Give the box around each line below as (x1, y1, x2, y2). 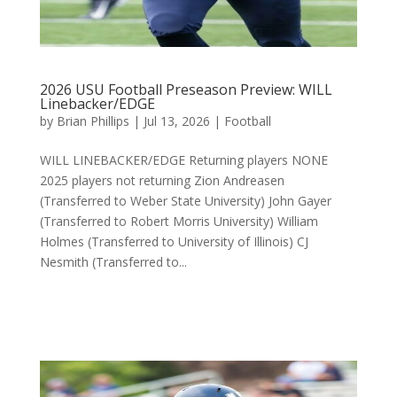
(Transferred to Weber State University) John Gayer (39, 192, 331, 209)
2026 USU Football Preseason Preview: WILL (39, 80, 332, 99)
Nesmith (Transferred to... (39, 253, 187, 270)
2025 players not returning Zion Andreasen (39, 172, 284, 189)
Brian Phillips (56, 113, 129, 129)
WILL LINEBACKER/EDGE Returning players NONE (39, 152, 335, 168)
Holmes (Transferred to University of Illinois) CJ (39, 233, 308, 250)
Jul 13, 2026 (143, 113, 210, 129)
